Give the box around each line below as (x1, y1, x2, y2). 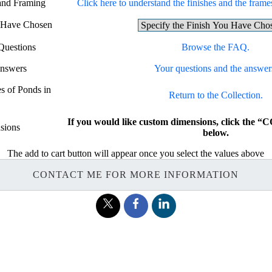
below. (202, 127, 229, 138)
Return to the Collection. (168, 89, 263, 100)
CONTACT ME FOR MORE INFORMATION (33, 169, 239, 180)
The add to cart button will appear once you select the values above (7, 148, 265, 158)
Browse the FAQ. (182, 41, 250, 52)
